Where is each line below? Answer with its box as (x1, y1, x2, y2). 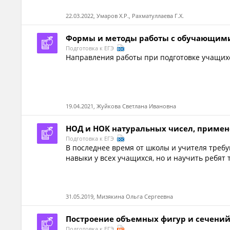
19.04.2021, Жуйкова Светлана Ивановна (66, 102, 177, 110)
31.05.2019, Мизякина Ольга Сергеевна (66, 193, 174, 200)
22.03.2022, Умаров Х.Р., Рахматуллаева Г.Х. (66, 12, 184, 20)
